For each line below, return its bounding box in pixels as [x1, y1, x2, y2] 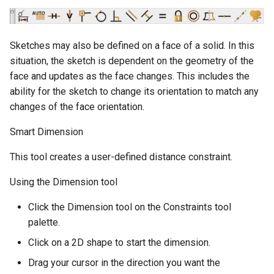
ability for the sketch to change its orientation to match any [10, 86, 259, 97]
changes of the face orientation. [10, 101, 144, 113]
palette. [28, 217, 60, 228]
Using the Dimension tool [10, 176, 117, 188]
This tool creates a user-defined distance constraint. [10, 151, 232, 163]
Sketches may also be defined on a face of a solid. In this [10, 40, 254, 51]
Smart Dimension [10, 126, 83, 138]
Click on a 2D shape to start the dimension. [28, 237, 210, 248]
